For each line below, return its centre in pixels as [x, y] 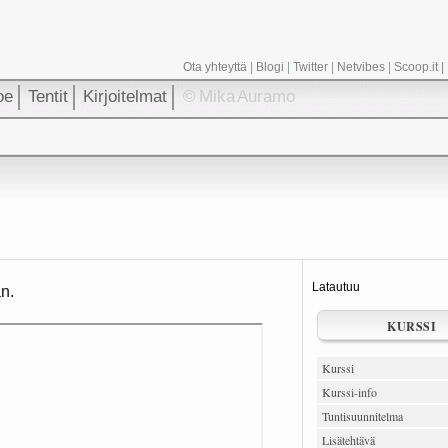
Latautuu [336, 286]
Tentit [48, 96]
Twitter [310, 67]
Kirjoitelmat [125, 96]
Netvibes [361, 67]
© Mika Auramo [234, 96]
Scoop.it [416, 67]
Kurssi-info [349, 391]
